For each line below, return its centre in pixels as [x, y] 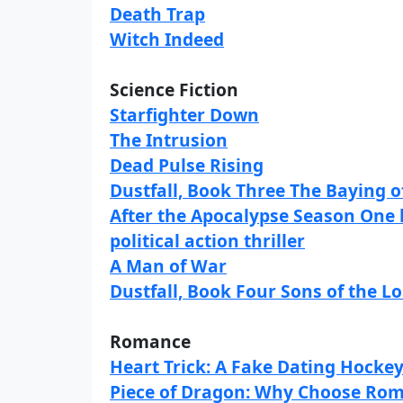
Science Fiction [174, 90]
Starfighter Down [184, 115]
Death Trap [157, 14]
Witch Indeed [167, 39]
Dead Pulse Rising [187, 165]
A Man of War [168, 266]
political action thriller [207, 241]
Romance [150, 341]
